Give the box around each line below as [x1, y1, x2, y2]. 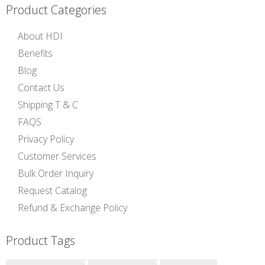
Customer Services [18, 149, 96, 163]
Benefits [18, 46, 53, 60]
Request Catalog [18, 183, 87, 197]
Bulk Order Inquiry [18, 166, 93, 180]
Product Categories [6, 2, 106, 18]
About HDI [18, 29, 63, 43]
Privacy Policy [18, 132, 74, 146]
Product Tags [6, 232, 75, 248]
